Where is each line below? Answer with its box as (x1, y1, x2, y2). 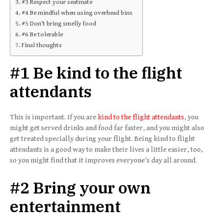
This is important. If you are (10, 112, 98, 121)
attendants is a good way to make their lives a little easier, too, (10, 145, 203, 154)
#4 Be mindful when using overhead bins (21, 8, 133, 17)
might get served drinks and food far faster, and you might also (10, 123, 204, 132)
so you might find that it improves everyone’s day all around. (10, 156, 198, 165)
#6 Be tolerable (21, 30, 64, 38)
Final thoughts (21, 41, 62, 49)
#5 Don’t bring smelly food (21, 19, 96, 27)
